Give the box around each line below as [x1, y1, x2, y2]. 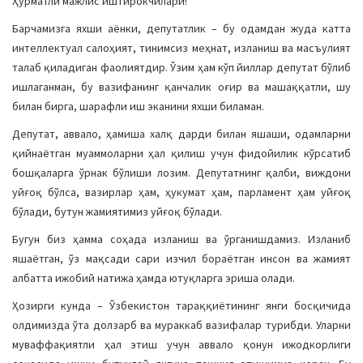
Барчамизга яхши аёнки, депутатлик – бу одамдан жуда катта [12, 21, 351, 36]
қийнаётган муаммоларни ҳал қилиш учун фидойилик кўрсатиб [12, 146, 351, 160]
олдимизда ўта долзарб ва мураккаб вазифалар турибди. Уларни [12, 318, 351, 332]
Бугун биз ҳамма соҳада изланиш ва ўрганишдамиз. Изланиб [12, 232, 351, 246]
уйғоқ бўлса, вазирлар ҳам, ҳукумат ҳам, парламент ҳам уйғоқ [12, 185, 351, 199]
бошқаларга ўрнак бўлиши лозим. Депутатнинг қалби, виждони [12, 165, 351, 180]
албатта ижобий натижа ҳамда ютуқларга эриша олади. [12, 271, 295, 285]
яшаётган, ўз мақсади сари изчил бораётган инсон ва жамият [12, 251, 351, 266]
